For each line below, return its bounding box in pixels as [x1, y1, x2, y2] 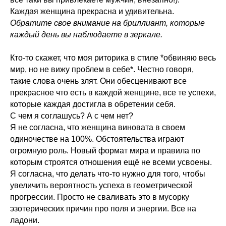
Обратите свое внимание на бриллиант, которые [10, 19, 205, 28]
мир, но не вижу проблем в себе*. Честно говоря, [10, 65, 194, 74]
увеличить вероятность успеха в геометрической [10, 181, 193, 190]
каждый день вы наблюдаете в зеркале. [10, 30, 162, 39]
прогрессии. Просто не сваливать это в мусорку [10, 193, 189, 202]
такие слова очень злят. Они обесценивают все [10, 77, 187, 86]
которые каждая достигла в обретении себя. [10, 100, 176, 109]
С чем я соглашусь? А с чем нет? [10, 111, 133, 121]
